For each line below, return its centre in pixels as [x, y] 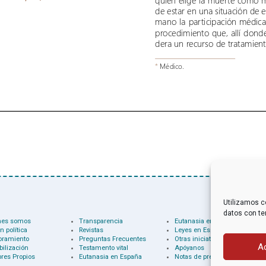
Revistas [91, 230]
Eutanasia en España [110, 257]
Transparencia [101, 221]
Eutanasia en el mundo [210, 221]
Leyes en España [200, 230]
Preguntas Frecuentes [112, 239]
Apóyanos [190, 248]
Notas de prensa [199, 257]
